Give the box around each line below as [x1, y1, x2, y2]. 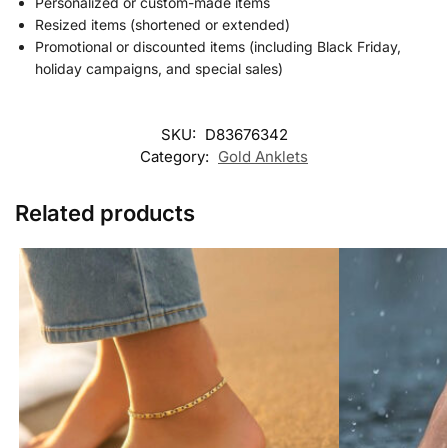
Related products [15, 200, 195, 227]
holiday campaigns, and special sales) [35, 60, 283, 78]
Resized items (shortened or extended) [35, 16, 290, 34]
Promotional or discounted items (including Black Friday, [35, 38, 401, 56]
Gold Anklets [218, 147, 308, 167]
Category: [140, 147, 213, 167]
